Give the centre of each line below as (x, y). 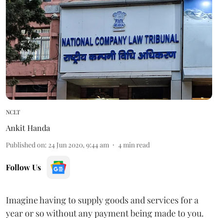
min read (136, 145)
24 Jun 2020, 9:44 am (79, 145)
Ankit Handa (28, 127)
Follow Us (23, 167)
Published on (25, 145)
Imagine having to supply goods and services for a (102, 200)
